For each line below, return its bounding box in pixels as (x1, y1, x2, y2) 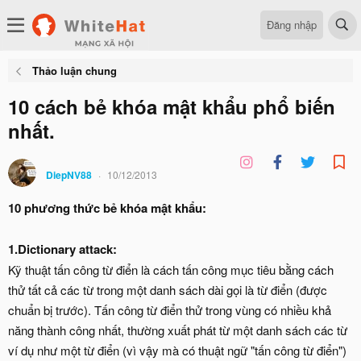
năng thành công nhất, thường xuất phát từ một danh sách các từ (8, 322, 347, 338)
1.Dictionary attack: (8, 240, 117, 258)
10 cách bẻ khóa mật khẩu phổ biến (8, 93, 335, 120)
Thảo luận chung (31, 63, 117, 78)
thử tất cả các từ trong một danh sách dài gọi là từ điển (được (8, 281, 327, 298)
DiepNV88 (46, 168, 92, 182)
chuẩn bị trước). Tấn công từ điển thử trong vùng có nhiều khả (8, 301, 331, 318)
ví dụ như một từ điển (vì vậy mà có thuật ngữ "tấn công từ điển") (8, 342, 346, 359)
